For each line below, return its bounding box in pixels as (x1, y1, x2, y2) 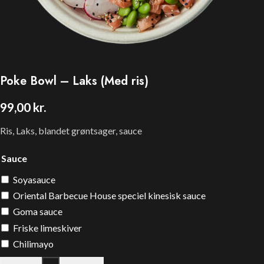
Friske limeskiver (13, 222, 82, 233)
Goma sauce (13, 206, 62, 217)
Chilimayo (13, 238, 54, 250)
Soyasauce (13, 173, 55, 185)
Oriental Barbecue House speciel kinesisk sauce (13, 189, 206, 201)
